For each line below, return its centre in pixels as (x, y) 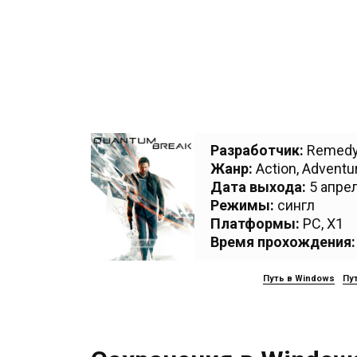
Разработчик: (257, 150)
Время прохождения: (283, 242)
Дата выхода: (258, 187)
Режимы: (242, 205)
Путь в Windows (298, 279)
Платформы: (255, 224)
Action (276, 169)
